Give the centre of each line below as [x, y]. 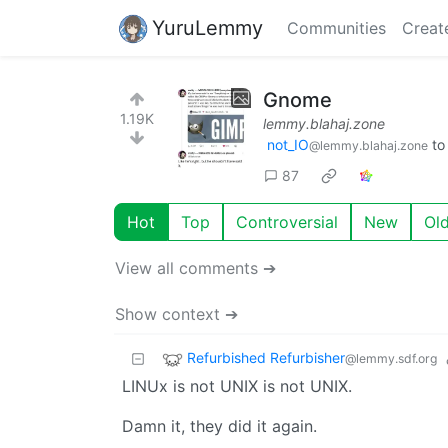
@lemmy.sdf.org [391, 358]
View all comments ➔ [195, 267]
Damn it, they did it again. [219, 425]
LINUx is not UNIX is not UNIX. [237, 385]
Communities [336, 28]
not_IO [288, 144]
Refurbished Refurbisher [266, 357]
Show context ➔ [176, 313]
